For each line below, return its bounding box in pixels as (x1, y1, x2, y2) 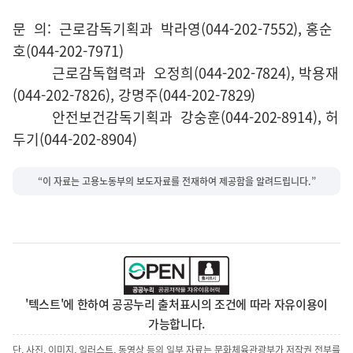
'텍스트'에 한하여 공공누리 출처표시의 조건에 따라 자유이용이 (25, 295, 328, 313)
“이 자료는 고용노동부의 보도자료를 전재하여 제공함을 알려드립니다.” (37, 173, 316, 188)
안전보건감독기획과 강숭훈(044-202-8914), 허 (13, 106, 340, 128)
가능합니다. (148, 314, 205, 333)
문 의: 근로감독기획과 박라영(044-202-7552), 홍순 (13, 18, 333, 40)
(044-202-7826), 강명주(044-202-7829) (13, 84, 256, 106)
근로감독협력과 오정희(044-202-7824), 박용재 (13, 62, 340, 84)
